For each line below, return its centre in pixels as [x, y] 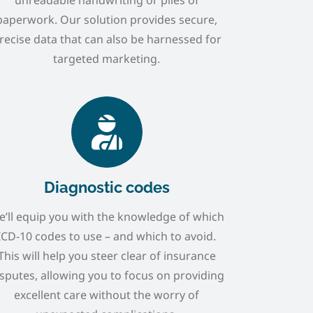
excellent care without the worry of [107, 294]
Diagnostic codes [107, 187]
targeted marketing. [107, 58]
